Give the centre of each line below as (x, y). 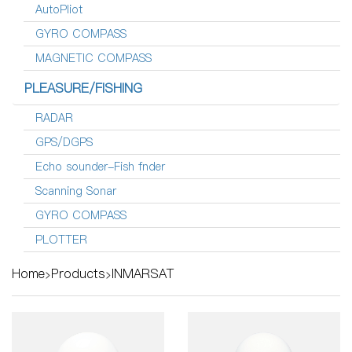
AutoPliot (59, 10)
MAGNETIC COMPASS (93, 59)
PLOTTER (61, 240)
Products (78, 274)
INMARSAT (143, 274)
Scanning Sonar (76, 191)
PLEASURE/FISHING (83, 88)
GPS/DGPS (64, 143)
